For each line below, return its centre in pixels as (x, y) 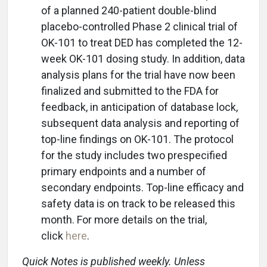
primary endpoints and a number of (124, 171)
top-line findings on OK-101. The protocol (137, 139)
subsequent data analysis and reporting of (140, 123)
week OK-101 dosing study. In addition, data (143, 59)
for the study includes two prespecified (134, 155)
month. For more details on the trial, (124, 220)
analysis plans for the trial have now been (138, 75)
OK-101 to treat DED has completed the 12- (142, 43)
